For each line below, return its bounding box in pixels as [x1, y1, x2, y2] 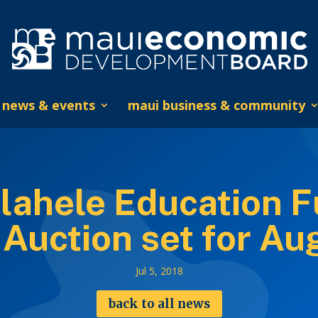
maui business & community [127, 97, 305, 114]
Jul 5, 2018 [135, 263, 183, 278]
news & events [1, 97, 95, 114]
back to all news [108, 295, 210, 312]
